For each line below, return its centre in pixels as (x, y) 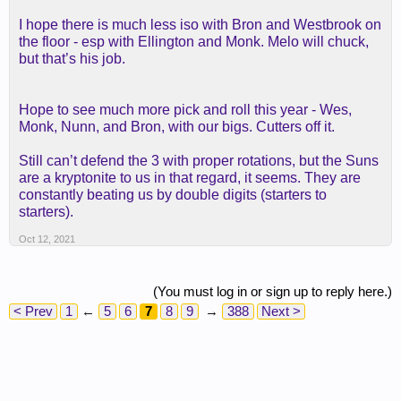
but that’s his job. (72, 59)
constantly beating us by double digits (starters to (173, 195)
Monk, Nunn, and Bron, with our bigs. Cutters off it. (177, 127)
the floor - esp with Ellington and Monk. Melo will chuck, (194, 42)
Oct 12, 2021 (47, 239)
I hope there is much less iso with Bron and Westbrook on (200, 25)
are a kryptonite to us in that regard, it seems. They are (190, 178)
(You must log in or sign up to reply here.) (273, 291)
